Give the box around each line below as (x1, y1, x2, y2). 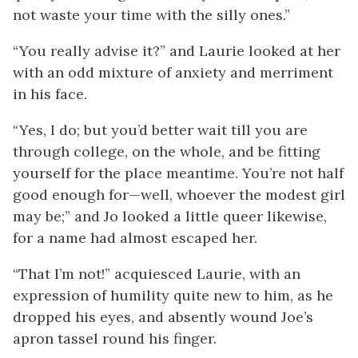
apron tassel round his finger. (13, 329, 217, 348)
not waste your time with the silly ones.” (13, 6, 290, 24)
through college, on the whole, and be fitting (13, 142, 320, 161)
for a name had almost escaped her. (13, 229, 257, 247)
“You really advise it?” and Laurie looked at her (13, 42, 340, 60)
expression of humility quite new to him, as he (13, 286, 333, 304)
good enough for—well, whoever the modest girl (13, 185, 345, 204)
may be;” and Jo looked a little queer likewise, (13, 207, 327, 225)
